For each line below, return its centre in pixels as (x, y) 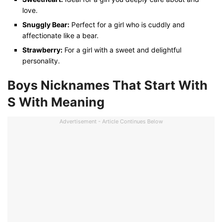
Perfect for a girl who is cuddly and (127, 24)
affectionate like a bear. (60, 35)
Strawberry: (42, 50)
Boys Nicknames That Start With (108, 85)
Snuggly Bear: (46, 24)
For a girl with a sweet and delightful (122, 50)
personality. (41, 60)
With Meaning (62, 102)
